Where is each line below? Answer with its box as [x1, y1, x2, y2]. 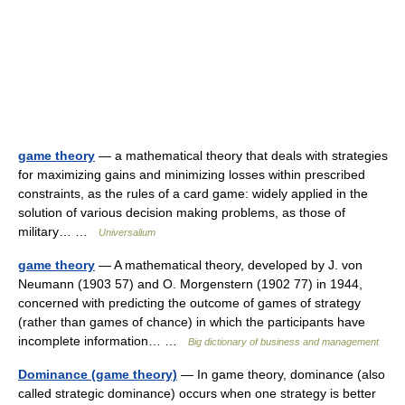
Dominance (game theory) [18, 367, 177, 382]
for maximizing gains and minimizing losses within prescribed [18, 167, 365, 183]
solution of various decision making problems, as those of [18, 205, 345, 221]
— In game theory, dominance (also [177, 367, 385, 382]
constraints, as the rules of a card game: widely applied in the [18, 186, 368, 202]
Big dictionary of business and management [188, 336, 379, 348]
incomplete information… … [18, 334, 188, 349]
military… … [18, 224, 99, 240]
